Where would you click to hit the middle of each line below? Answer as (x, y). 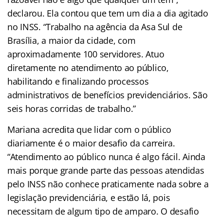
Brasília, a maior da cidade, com (72, 41)
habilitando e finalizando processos (78, 82)
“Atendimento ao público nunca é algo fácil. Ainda (106, 157)
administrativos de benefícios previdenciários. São (108, 95)
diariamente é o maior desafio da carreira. (91, 143)
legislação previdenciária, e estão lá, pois (89, 198)
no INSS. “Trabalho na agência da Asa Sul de (95, 27)
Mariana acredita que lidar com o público (90, 130)
